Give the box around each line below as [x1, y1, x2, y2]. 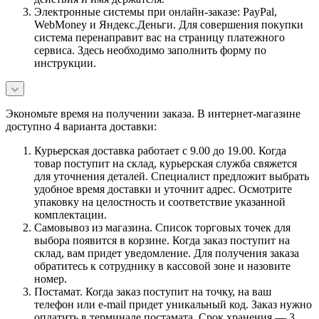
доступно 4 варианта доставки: [6, 120, 157, 132]
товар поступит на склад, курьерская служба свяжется [34, 157, 297, 169]
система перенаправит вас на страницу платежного [34, 31, 285, 43]
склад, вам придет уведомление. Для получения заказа [34, 246, 299, 259]
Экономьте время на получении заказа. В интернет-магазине [6, 107, 300, 120]
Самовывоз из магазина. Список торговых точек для [34, 221, 291, 234]
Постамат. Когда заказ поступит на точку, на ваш [34, 285, 271, 298]
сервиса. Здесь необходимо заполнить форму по [34, 43, 266, 56]
